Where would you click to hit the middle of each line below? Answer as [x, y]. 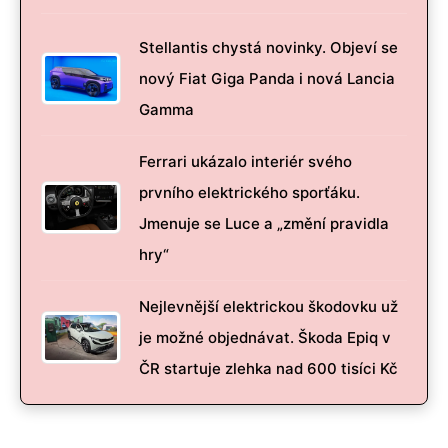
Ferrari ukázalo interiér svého [245, 161]
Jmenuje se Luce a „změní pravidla [264, 223]
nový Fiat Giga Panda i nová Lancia [267, 78]
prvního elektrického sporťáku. [249, 192]
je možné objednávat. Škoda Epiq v [265, 337]
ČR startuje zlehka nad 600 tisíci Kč [268, 368]
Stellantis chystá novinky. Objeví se [268, 47]
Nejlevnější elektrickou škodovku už [268, 306]
